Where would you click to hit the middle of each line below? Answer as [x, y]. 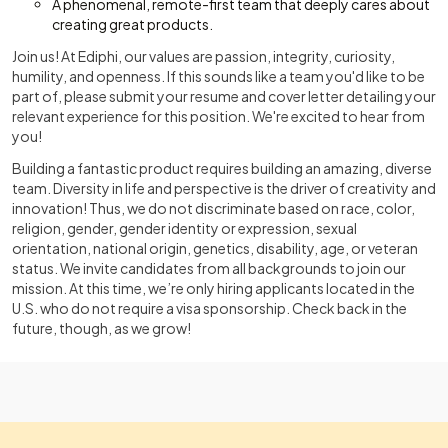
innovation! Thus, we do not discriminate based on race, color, [213, 208]
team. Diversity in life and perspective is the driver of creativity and [224, 188]
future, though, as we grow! [101, 328]
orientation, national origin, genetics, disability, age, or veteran [215, 248]
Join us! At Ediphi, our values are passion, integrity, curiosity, [203, 56]
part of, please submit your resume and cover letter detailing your [224, 96]
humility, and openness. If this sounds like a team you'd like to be [218, 76]
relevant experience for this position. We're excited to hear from [218, 116]
